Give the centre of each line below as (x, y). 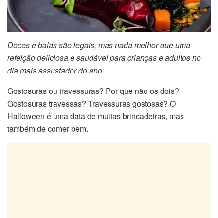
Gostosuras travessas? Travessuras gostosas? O (91, 103)
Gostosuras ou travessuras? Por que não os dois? (93, 91)
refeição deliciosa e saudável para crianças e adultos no (104, 57)
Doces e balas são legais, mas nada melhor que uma (99, 45)
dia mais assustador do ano (55, 70)
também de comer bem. (48, 128)
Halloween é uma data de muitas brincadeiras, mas (96, 116)
